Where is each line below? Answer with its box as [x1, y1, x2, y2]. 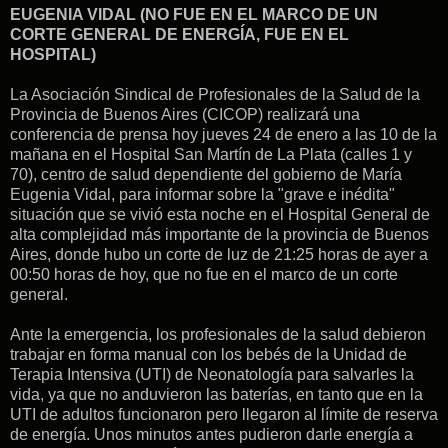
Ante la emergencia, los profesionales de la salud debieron [10, 325, 426, 343]
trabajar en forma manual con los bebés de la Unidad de [10, 345, 407, 363]
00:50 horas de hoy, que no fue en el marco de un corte [10, 265, 398, 283]
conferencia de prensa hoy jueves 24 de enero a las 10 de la [10, 125, 437, 143]
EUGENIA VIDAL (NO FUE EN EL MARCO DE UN [10, 5, 378, 23]
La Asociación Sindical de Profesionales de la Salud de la [10, 85, 420, 103]
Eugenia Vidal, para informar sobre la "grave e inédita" [10, 185, 395, 203]
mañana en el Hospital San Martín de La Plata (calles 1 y [10, 145, 412, 163]
